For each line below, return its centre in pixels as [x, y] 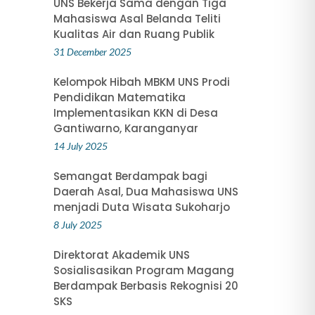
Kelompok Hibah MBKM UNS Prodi [141, 82]
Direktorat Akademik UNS [121, 255]
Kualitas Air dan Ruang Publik [134, 34]
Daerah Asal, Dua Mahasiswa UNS [146, 192]
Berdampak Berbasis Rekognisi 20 [146, 286]
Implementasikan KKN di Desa [135, 113]
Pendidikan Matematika [119, 98]
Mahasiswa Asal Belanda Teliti [137, 19]
